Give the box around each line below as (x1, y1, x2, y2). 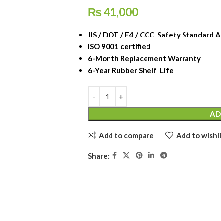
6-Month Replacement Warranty (87, 54, 202, 63)
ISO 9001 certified (87, 42, 152, 51)
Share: (87, 151, 110, 160)
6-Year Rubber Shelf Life (87, 66, 174, 74)
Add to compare (98, 130, 154, 140)
